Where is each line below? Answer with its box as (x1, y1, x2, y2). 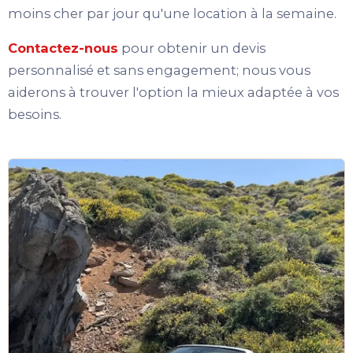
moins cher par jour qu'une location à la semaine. (8, 6, 336, 22)
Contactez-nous (8, 40, 118, 57)
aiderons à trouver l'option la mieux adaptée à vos (8, 84, 339, 101)
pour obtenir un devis (118, 40, 266, 57)
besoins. (8, 106, 61, 123)
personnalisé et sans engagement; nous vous (8, 62, 310, 79)
